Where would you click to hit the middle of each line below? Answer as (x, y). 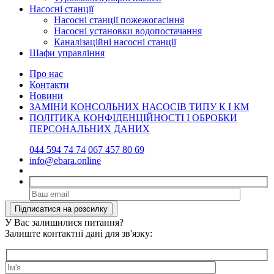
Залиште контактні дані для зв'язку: (79, 234)
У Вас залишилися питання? (64, 223)
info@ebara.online (65, 160)
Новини (46, 95)
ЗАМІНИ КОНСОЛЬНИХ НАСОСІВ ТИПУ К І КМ (139, 106)
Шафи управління (67, 53)
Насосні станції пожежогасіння (119, 20)
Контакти (49, 84)
